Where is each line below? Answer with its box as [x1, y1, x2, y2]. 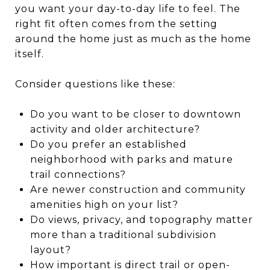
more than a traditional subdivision [30, 228, 216, 240]
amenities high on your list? [30, 198, 178, 210]
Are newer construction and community [30, 183, 246, 195]
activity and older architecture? [30, 123, 200, 135]
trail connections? [30, 168, 126, 180]
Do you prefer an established [30, 138, 187, 150]
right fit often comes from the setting [15, 17, 218, 30]
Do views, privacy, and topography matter [30, 213, 253, 225]
